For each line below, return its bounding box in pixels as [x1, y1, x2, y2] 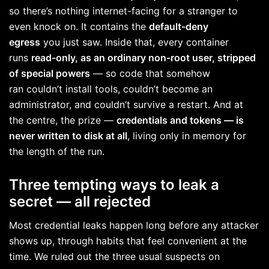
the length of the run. [9, 145, 107, 157]
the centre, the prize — [9, 113, 116, 126]
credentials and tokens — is [116, 113, 244, 126]
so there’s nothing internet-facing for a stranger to [9, 4, 238, 17]
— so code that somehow [90, 67, 210, 79]
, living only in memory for [127, 129, 246, 142]
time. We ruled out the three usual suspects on [9, 250, 220, 262]
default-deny [149, 20, 208, 32]
